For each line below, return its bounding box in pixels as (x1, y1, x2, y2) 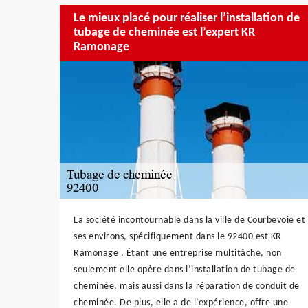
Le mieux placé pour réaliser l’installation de (74, 12, 300, 25)
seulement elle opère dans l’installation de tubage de (74, 264, 296, 275)
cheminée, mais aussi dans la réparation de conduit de (74, 280, 300, 291)
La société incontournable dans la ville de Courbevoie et (74, 214, 305, 225)
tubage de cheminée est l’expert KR (74, 26, 255, 40)
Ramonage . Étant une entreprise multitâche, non (74, 247, 282, 258)
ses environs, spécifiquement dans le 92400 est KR (74, 231, 282, 242)
